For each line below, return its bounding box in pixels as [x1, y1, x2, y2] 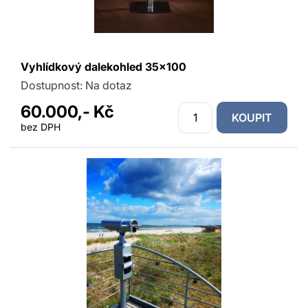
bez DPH [21, 121, 60, 133]
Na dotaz [85, 78, 132, 92]
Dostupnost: [21, 78, 85, 92]
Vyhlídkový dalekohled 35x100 [21, 60, 186, 74]
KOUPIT [232, 111, 272, 124]
